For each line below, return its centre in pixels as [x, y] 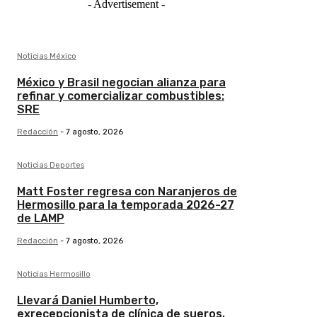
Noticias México [47, 56]
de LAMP [41, 218]
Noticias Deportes [51, 165]
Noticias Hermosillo [54, 274]
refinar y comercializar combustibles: [121, 96]
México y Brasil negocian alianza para [121, 82]
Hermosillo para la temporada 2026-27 [126, 204]
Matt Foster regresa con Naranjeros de [127, 191]
